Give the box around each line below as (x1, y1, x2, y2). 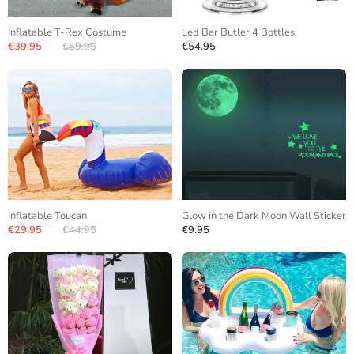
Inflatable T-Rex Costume (8, 25, 126, 40)
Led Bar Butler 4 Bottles (182, 25, 295, 40)
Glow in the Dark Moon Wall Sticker (182, 209, 346, 223)
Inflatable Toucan (8, 209, 87, 223)
